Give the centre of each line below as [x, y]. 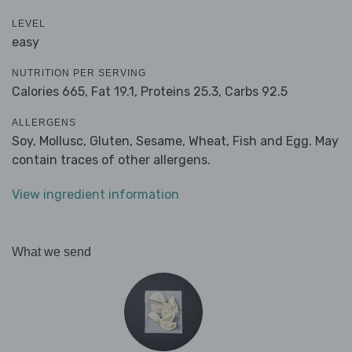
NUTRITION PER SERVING [79, 73]
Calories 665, [51, 92]
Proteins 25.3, [181, 92]
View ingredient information [95, 195]
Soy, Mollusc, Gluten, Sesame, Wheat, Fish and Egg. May [175, 141]
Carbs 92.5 [256, 92]
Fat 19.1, [114, 92]
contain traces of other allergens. [111, 160]
